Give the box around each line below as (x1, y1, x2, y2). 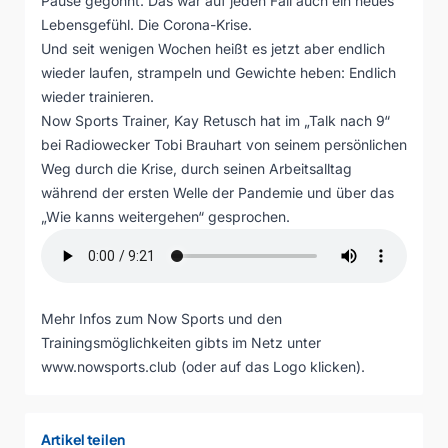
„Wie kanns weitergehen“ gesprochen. (41, 208, 290, 225)
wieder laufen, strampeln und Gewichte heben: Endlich (41, 64, 396, 81)
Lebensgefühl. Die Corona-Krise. (41, 16, 252, 33)
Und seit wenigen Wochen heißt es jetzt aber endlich (41, 40, 385, 57)
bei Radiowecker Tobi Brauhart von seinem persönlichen (41, 136, 407, 153)
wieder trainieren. (41, 88, 154, 105)
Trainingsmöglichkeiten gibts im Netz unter (41, 334, 321, 351)
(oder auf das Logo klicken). (177, 358, 365, 375)
